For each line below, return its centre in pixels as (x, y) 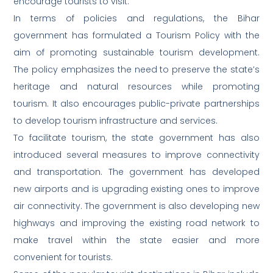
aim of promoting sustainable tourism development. (136, 53)
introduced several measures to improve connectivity (136, 155)
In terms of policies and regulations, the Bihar (136, 19)
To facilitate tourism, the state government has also (136, 138)
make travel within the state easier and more (136, 240)
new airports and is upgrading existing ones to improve (136, 189)
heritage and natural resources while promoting (136, 87)
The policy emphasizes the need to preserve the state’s (136, 70)
